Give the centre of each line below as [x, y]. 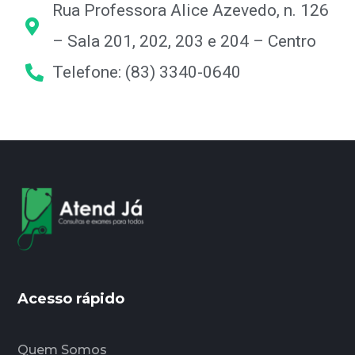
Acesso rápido [71, 298]
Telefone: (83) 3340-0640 [147, 73]
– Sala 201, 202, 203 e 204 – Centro [185, 42]
